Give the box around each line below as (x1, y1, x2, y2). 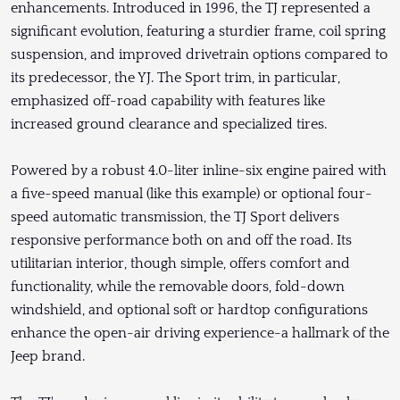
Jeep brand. (11, 348, 85, 365)
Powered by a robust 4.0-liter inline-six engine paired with (11, 162, 387, 179)
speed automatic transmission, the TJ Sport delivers (11, 209, 339, 226)
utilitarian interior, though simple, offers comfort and (11, 255, 350, 272)
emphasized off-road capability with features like (11, 93, 325, 110)
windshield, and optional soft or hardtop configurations (11, 302, 368, 319)
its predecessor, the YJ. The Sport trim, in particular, (11, 70, 340, 87)
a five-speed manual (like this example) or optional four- (11, 186, 372, 203)
